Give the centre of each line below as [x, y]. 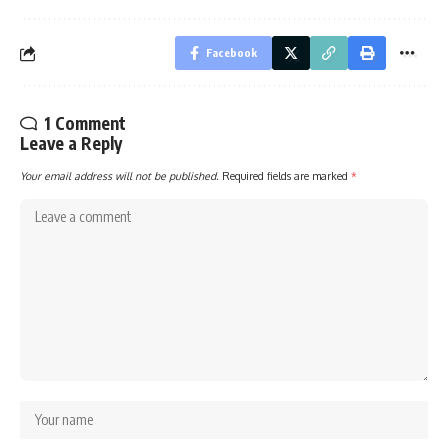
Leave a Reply [71, 143]
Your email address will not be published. [119, 175]
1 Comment [85, 123]
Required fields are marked [286, 175]
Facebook [231, 52]
